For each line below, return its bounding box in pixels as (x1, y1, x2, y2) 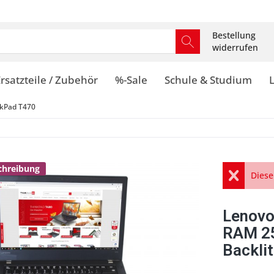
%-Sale (115, 73, 147, 87)
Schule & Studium (165, 73, 252, 87)
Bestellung (212, 29, 256, 41)
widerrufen (212, 42, 258, 53)
